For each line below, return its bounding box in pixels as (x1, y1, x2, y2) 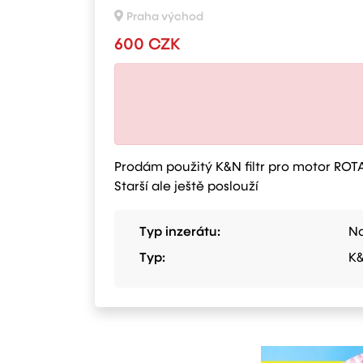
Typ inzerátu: (139, 225, 220, 239)
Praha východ (126, 11, 203, 23)
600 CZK (114, 36, 181, 53)
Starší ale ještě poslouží (114, 180, 258, 194)
